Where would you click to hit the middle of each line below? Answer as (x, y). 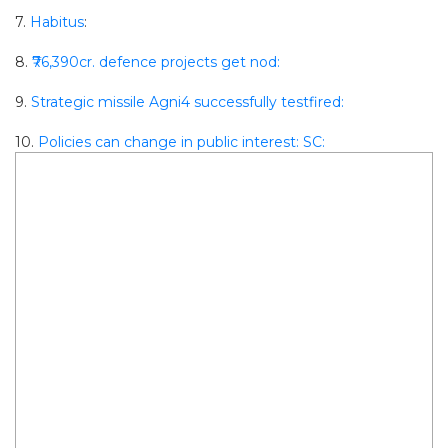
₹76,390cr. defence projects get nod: (156, 62)
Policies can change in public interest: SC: (181, 142)
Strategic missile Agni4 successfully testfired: (187, 102)
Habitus (57, 22)
